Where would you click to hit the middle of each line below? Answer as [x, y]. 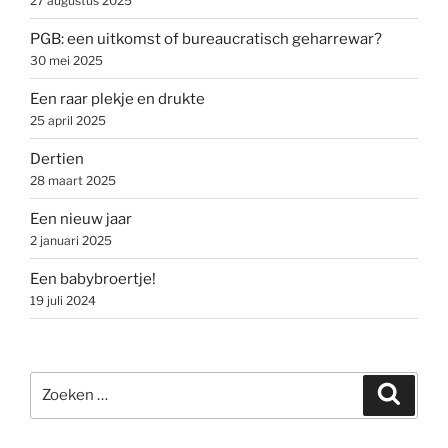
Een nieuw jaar [81, 218]
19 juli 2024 [63, 300]
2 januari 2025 [71, 240]
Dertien [57, 158]
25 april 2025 [68, 120]
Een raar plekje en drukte [117, 98]
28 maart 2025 [73, 180]
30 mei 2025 [66, 60]
